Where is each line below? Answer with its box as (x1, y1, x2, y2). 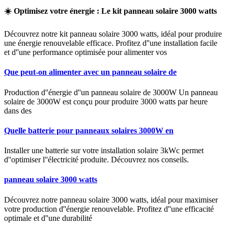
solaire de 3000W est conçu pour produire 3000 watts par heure (4, 97, 208, 106)
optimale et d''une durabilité (4, 213, 92, 222)
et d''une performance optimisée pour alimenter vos (4, 48, 167, 56)
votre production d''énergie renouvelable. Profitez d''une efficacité (4, 204, 214, 213)
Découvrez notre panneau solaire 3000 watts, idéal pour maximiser (4, 195, 218, 204)
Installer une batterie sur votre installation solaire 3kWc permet (4, 146, 204, 155)
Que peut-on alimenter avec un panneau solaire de (4, 68, 177, 77)
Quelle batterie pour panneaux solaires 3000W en (4, 126, 174, 135)
